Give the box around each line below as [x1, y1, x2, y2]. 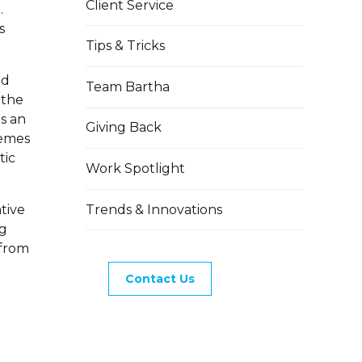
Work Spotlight [86, 160, 185, 176]
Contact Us [125, 271, 195, 287]
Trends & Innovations [86, 201, 222, 217]
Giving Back [86, 120, 162, 136]
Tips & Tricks [86, 38, 165, 54]
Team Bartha [86, 78, 170, 95]
